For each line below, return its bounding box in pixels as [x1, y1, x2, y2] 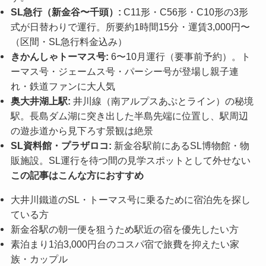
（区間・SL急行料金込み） [10, 36, 127, 47]
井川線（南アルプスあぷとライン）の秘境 [70, 95, 254, 106]
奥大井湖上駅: [10, 95, 71, 106]
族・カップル [10, 254, 68, 265]
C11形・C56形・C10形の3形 [121, 6, 248, 17]
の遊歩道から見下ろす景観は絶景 [10, 125, 153, 136]
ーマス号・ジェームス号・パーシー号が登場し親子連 [10, 65, 239, 77]
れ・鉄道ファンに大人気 [10, 80, 115, 91]
